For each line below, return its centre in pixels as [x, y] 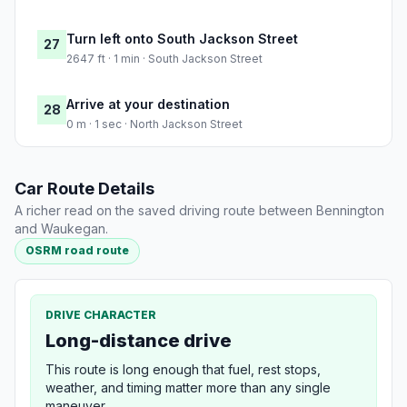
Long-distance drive [139, 340]
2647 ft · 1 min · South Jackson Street [164, 59]
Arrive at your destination [148, 104]
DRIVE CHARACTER [101, 314]
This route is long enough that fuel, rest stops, [183, 369]
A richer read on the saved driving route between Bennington [199, 211]
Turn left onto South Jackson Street [182, 39]
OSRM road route [78, 251]
